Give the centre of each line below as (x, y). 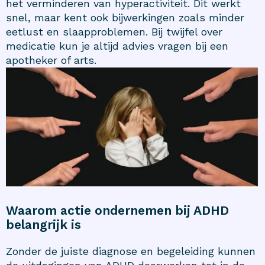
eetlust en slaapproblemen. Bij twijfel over (114, 32)
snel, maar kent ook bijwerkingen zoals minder (125, 18)
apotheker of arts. (51, 60)
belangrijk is (43, 224)
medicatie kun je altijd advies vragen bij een (117, 46)
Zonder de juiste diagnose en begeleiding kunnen (131, 251)
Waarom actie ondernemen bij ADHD (117, 210)
